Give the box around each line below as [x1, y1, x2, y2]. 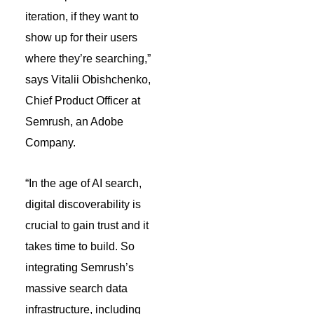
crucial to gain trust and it [25, 219, 149, 231]
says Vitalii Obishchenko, [25, 73, 151, 86]
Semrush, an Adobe [25, 115, 123, 128]
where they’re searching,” [25, 52, 151, 64]
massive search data [25, 282, 128, 294]
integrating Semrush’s [25, 261, 134, 273]
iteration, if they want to [25, 10, 139, 22]
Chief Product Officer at [25, 94, 140, 107]
